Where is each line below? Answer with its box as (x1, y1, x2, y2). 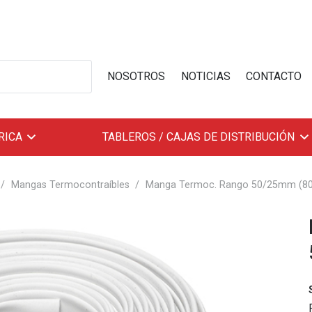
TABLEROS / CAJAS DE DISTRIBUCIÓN (102, 130, 295, 143)
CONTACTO (246, 70, 302, 83)
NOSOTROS (107, 70, 166, 83)
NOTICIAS (180, 70, 231, 83)
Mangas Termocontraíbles (10, 179, 130, 191)
